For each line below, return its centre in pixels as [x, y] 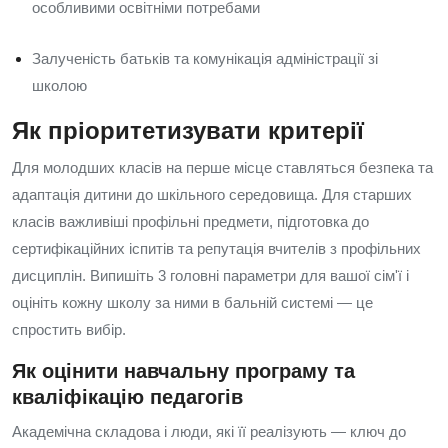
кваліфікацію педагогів [127, 397]
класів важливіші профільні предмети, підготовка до [190, 221]
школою [59, 85]
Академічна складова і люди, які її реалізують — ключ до [209, 431]
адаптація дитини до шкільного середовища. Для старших [212, 194]
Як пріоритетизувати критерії [188, 130]
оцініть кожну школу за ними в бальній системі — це [192, 302]
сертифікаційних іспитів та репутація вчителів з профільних [216, 248]
